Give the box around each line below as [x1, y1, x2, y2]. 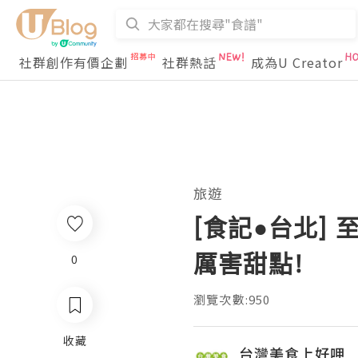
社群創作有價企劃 [19, 53, 128, 72]
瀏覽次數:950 [193, 291, 271, 308]
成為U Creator [251, 53, 343, 72]
